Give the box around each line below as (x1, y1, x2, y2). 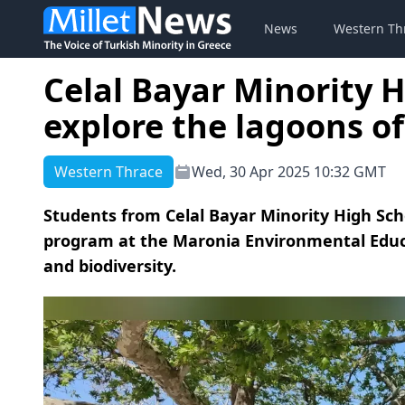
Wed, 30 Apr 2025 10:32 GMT (192, 162, 386, 182)
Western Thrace (54, 162, 163, 182)
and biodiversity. (43, 255, 176, 277)
